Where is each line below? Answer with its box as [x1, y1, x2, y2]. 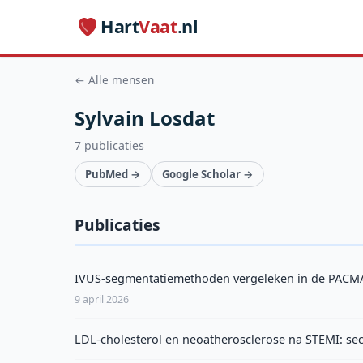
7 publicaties [75, 137, 144, 153]
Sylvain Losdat [75, 104, 215, 131]
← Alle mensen [75, 71, 154, 88]
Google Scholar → [162, 166, 254, 181]
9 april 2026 [75, 293, 129, 307]
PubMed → [85, 166, 141, 181]
